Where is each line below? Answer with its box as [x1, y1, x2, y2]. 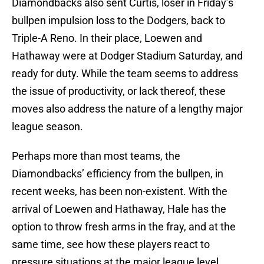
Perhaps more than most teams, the [12, 150, 180, 163]
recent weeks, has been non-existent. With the [12, 185, 227, 198]
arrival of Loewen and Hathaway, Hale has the [12, 203, 226, 216]
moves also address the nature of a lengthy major [12, 103, 243, 115]
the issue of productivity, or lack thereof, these [12, 85, 226, 98]
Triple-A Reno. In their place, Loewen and [12, 32, 202, 45]
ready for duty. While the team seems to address [12, 67, 238, 80]
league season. [12, 120, 83, 133]
